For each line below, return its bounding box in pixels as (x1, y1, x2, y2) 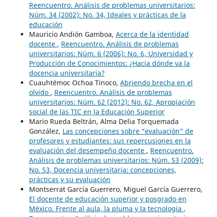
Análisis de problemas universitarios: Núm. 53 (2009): (29, 155, 203, 165)
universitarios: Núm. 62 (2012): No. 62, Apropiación (29, 97, 195, 107)
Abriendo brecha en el (120, 77, 193, 87)
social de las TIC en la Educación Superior (29, 107, 165, 116)
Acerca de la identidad (115, 29, 189, 39)
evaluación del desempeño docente (29, 145, 146, 155)
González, (29, 126, 62, 136)
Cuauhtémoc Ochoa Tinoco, (29, 77, 120, 87)
